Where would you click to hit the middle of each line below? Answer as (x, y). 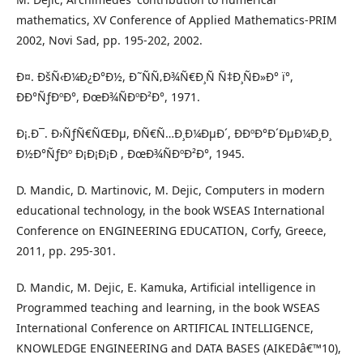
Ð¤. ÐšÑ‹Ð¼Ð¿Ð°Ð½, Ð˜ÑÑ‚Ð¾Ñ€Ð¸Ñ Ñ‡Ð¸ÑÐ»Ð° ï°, (155, 77)
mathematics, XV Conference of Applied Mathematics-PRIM (177, 20)
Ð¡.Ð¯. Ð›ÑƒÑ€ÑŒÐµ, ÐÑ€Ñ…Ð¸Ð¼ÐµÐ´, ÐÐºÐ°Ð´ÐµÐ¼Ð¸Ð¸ (174, 133)
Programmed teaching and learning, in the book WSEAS (168, 307)
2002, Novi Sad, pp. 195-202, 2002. (109, 40)
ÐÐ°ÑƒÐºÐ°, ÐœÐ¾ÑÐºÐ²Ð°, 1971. (108, 97)
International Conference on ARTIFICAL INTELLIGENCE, (165, 328)
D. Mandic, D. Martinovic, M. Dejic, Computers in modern (171, 190)
